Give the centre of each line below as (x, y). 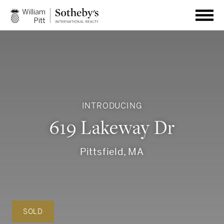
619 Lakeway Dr (112, 128)
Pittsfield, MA (112, 151)
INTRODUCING (112, 105)
